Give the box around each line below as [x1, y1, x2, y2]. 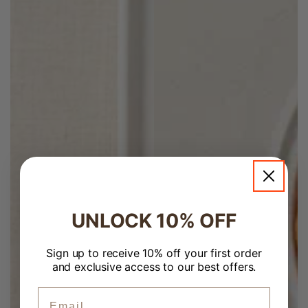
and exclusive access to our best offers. [52, 260, 256, 274]
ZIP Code [36, 273, 81, 287]
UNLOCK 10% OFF [71, 209, 236, 232]
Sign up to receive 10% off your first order [46, 246, 262, 260]
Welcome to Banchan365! [36, 239, 195, 256]
